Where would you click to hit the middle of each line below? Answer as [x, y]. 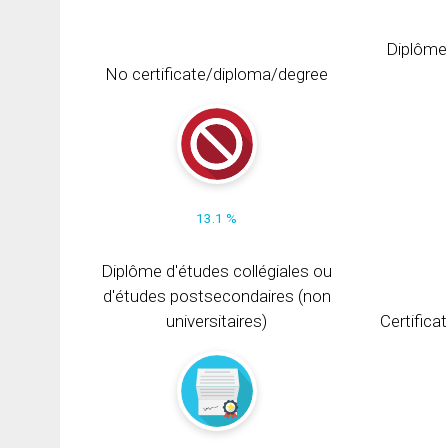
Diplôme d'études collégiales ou [217, 270]
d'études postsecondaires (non [216, 295]
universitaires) [217, 320]
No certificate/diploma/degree [217, 73]
